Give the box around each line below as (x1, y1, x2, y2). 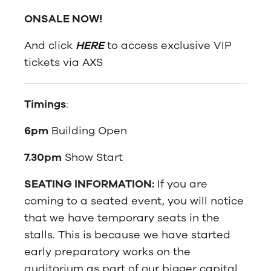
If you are (154, 177, 207, 192)
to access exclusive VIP (107, 38, 232, 53)
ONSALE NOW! (24, 11, 102, 27)
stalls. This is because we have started (24, 227, 230, 243)
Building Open (48, 123, 127, 139)
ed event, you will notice (114, 194, 244, 209)
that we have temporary (24, 211, 157, 226)
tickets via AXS (24, 55, 103, 70)
